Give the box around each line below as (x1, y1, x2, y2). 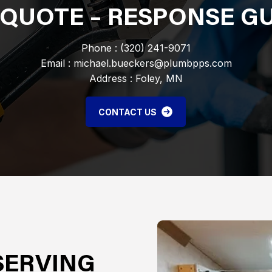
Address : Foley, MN (89, 72, 183, 84)
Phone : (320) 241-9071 (81, 42, 191, 54)
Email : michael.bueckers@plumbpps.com (40, 57, 232, 69)
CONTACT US (98, 106, 157, 117)
